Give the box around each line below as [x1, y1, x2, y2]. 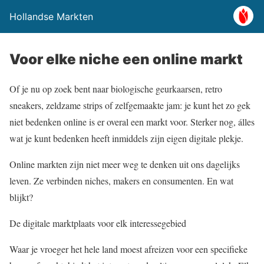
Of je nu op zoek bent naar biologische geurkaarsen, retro [9, 82, 222, 95]
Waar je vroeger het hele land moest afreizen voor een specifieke [9, 243, 247, 255]
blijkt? [9, 191, 33, 203]
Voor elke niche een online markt [9, 51, 243, 68]
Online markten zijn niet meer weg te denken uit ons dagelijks [9, 158, 240, 170]
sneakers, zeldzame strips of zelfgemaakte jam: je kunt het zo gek [9, 99, 250, 111]
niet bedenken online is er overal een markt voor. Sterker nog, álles [9, 115, 255, 128]
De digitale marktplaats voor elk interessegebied [9, 217, 186, 229]
